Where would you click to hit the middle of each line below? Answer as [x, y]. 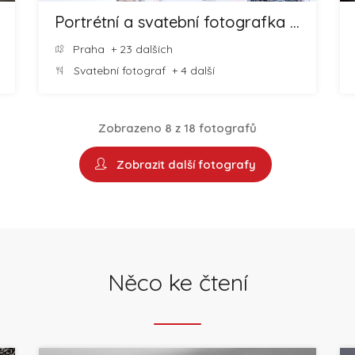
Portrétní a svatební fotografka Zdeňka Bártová [295, 22]
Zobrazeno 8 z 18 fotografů [177, 128]
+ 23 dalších [139, 49]
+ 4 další [190, 71]
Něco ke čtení [177, 282]
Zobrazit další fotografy [183, 164]
